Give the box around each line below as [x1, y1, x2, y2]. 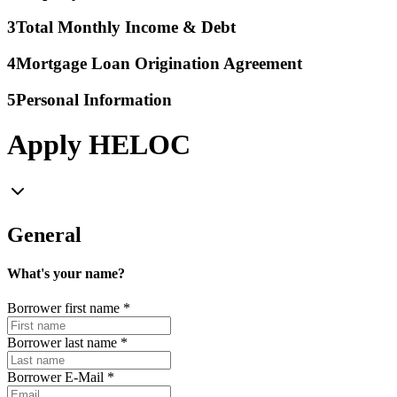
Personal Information [16, 90, 172, 109]
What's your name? [7, 265, 125, 281]
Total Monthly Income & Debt [16, 18, 236, 37]
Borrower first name [7, 300, 120, 316]
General [7, 222, 82, 246]
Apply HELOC [7, 128, 191, 161]
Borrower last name [7, 335, 117, 351]
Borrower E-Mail [7, 370, 104, 385]
